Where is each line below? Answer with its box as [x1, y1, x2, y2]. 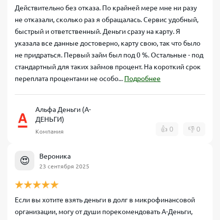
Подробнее [124, 75, 161, 82]
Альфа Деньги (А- [35, 106, 91, 113]
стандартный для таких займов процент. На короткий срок [15, 63, 201, 71]
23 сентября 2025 [39, 163, 89, 169]
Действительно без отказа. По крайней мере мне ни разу [15, 4, 197, 12]
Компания [35, 128, 64, 135]
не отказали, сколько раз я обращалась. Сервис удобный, [15, 16, 198, 24]
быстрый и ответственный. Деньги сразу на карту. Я [15, 27, 180, 35]
